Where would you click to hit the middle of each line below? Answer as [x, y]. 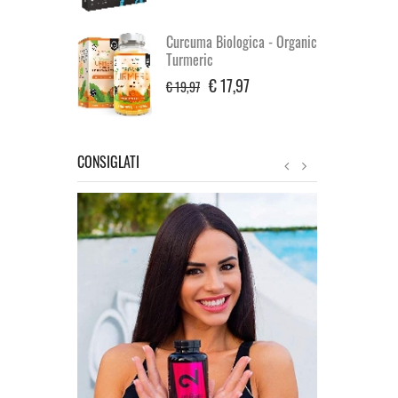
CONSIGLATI [108, 161]
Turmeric [190, 60]
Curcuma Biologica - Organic [242, 42]
